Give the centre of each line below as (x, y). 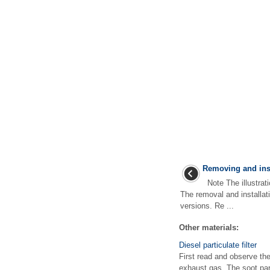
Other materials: (209, 228)
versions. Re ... (207, 206)
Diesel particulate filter (218, 245)
